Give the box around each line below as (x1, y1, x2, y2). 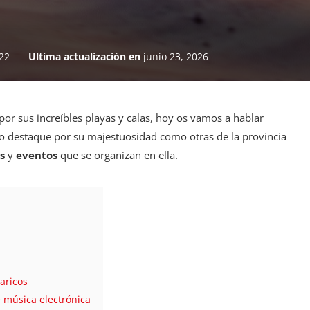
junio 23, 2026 (143, 50, 208, 64)
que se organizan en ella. (57, 148, 178, 163)
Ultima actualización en (28, 50, 140, 64)
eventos (16, 148, 57, 163)
